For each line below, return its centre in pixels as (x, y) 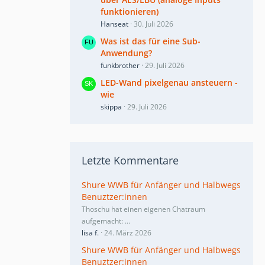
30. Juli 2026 (153, 24)
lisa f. (90, 232)
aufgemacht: (103, 221)
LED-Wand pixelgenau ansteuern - (169, 82)
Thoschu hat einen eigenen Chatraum (143, 209)
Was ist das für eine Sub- (151, 41)
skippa (111, 106)
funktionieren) (130, 11)
